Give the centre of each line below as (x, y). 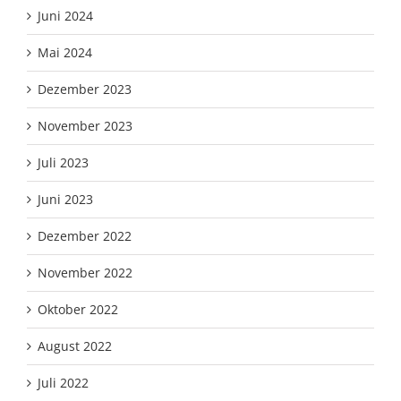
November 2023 (85, 126)
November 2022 (85, 273)
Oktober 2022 (78, 310)
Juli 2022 (63, 383)
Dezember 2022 (85, 236)
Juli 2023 (63, 163)
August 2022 (75, 346)
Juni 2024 (65, 16)
